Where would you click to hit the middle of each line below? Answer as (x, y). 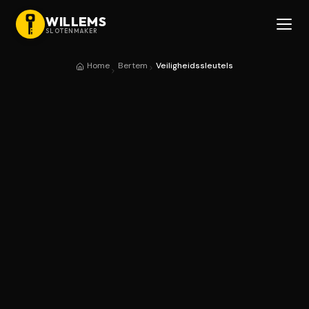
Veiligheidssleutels (195, 66)
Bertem (133, 66)
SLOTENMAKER (72, 30)
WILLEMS (76, 21)
